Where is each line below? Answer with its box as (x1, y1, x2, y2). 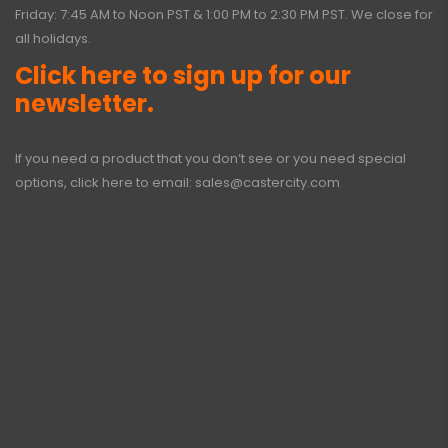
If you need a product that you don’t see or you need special (15, 149, 406, 169)
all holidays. (15, 29, 91, 49)
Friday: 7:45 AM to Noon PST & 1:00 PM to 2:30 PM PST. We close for (15, 5, 433, 25)
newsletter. (15, 87, 154, 121)
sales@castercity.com (195, 173, 340, 193)
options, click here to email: (15, 173, 195, 193)
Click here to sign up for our (15, 59, 351, 93)
